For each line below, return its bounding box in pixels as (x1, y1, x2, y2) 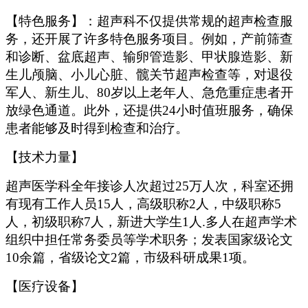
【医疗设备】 (5, 279, 84, 294)
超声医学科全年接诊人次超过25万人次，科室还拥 (5, 179, 294, 194)
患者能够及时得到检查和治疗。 (5, 121, 188, 136)
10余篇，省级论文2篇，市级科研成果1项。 (5, 250, 255, 265)
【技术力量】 (5, 150, 84, 165)
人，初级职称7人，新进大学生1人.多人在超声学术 (5, 214, 297, 230)
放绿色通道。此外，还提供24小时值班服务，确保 (5, 103, 294, 118)
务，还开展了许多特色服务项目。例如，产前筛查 (5, 32, 293, 47)
